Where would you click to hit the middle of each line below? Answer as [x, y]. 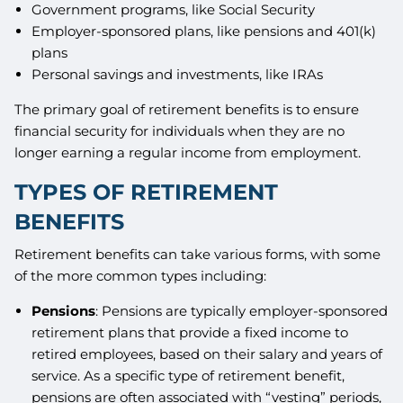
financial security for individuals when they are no [180, 131]
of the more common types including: [141, 275]
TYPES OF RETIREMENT [147, 193]
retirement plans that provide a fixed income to [189, 332]
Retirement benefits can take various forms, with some [198, 254]
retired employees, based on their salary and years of [206, 354]
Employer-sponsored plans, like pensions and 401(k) [203, 31]
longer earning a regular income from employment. [188, 153]
